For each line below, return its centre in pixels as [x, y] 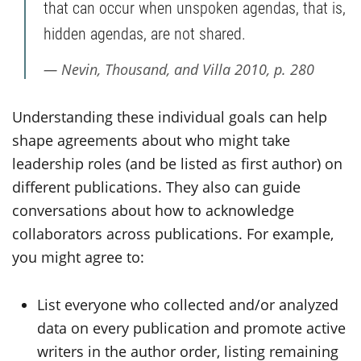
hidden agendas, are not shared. [145, 33]
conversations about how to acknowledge [153, 210]
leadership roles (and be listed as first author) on [177, 163]
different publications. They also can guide [156, 187]
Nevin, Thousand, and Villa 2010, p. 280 [188, 69]
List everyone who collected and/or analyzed [188, 304]
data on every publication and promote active [192, 328]
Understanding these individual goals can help [170, 116]
